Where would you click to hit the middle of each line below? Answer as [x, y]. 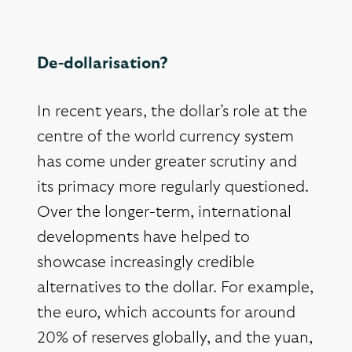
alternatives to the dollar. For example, [175, 288]
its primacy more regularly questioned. [173, 187]
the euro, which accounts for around [166, 313]
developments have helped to [143, 238]
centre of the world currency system [165, 137]
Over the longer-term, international [164, 213]
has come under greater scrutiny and [167, 162]
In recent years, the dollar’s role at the [172, 112]
